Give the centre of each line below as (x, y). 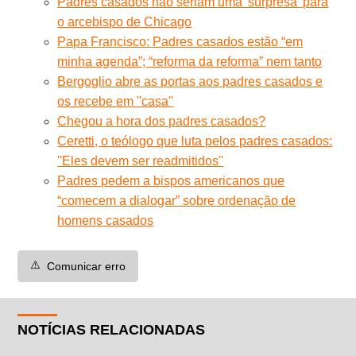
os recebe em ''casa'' (116, 101)
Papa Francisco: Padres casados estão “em (180, 41)
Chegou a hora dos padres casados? (162, 121)
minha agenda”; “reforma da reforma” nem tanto (190, 61)
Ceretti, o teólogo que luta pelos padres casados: (195, 141)
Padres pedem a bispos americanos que (171, 180)
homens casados (106, 220)
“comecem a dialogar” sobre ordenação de (177, 200)
